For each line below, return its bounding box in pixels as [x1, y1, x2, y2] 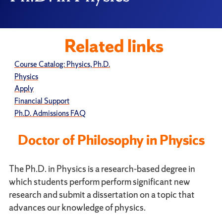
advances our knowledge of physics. [8, 201, 146, 214]
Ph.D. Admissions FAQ [14, 108, 86, 118]
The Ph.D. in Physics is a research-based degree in [8, 162, 195, 175]
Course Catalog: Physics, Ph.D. [14, 59, 110, 70]
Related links [64, 35, 164, 57]
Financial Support [14, 95, 69, 106]
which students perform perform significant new [8, 175, 190, 188]
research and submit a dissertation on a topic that [8, 188, 195, 201]
